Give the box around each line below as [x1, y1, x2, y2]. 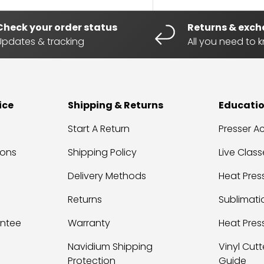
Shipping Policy [68, 145, 137, 159]
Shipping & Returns [68, 98, 164, 112]
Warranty [68, 216, 111, 230]
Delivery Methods [68, 169, 147, 183]
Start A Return [68, 121, 130, 136]
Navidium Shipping [68, 239, 153, 253]
